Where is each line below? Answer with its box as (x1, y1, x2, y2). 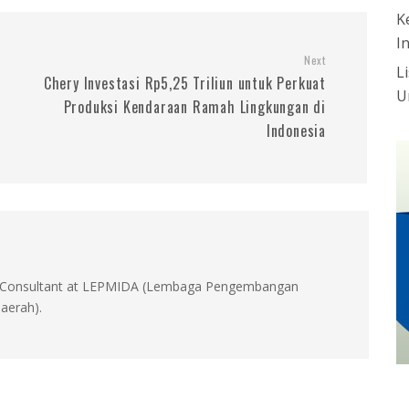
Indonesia (266, 120, 326, 142)
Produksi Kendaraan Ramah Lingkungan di (63, 96, 326, 118)
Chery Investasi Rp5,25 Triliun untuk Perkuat (43, 72, 326, 94)
